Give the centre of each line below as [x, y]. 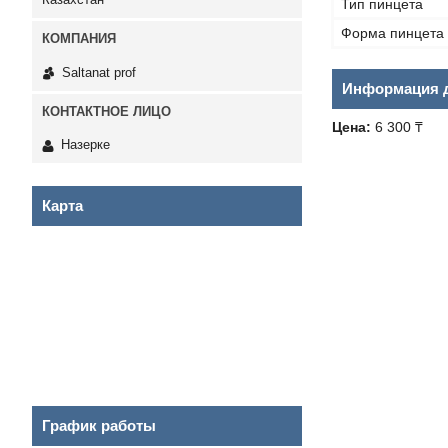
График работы [99, 426]
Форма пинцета [392, 33]
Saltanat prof [99, 72]
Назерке [85, 145]
